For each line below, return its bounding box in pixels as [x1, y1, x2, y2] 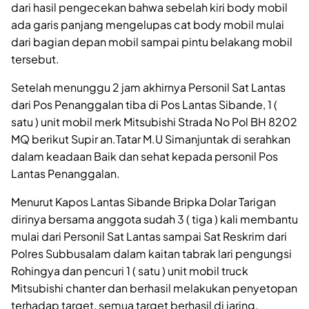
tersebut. [11, 51, 59, 66]
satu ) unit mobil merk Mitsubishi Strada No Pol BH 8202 [11, 114, 297, 129]
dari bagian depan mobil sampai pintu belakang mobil [11, 34, 292, 49]
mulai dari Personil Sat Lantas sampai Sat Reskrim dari [11, 228, 287, 243]
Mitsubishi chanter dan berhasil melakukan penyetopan [11, 280, 297, 295]
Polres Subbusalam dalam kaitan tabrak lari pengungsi [11, 246, 292, 261]
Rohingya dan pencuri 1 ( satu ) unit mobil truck [11, 263, 248, 278]
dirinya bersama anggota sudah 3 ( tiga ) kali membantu [11, 211, 298, 226]
